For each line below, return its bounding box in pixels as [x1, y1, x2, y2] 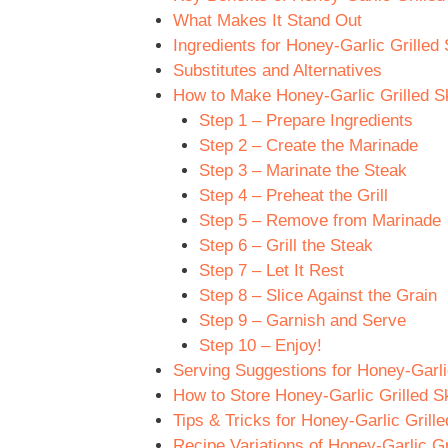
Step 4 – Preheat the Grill [198, 186, 388, 206]
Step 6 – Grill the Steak [198, 236, 373, 256]
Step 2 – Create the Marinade [198, 136, 418, 156]
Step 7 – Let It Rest [198, 261, 344, 281]
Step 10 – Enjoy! [198, 336, 322, 356]
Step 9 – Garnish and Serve [198, 311, 406, 331]
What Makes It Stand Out [173, 11, 362, 31]
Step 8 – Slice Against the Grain [198, 286, 437, 306]
